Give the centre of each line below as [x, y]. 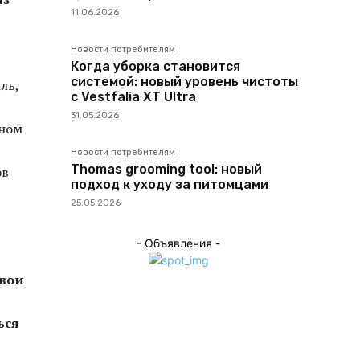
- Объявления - [178, 243]
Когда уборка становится [155, 66]
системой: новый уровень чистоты [184, 82]
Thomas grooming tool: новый [166, 169]
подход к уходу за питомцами [170, 184]
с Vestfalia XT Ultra [133, 97]
